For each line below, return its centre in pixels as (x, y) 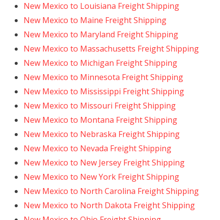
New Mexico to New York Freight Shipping (101, 177)
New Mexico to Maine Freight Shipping (95, 20)
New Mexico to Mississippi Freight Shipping (104, 91)
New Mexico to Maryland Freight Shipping (101, 34)
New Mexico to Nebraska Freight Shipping (102, 134)
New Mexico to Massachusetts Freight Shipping (111, 49)
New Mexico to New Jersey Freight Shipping (104, 163)
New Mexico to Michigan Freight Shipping (100, 63)
